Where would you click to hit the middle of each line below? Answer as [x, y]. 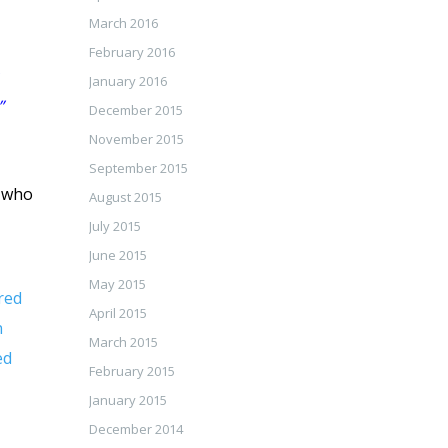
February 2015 [131, 371]
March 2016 [123, 23]
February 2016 [131, 52]
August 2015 [125, 197]
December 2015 [135, 110]
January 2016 [127, 81]
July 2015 [114, 226]
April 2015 [117, 313]
